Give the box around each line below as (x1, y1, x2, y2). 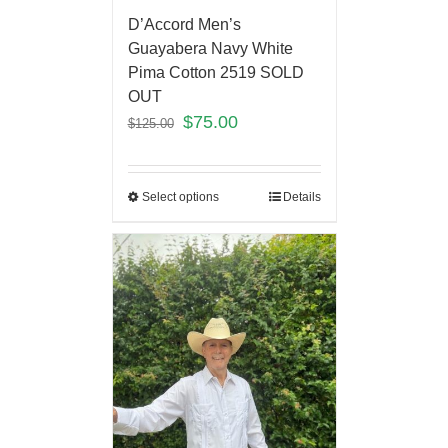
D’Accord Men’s (127, 15, 241, 33)
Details (282, 189, 321, 204)
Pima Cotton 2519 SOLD (127, 63, 304, 81)
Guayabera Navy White (127, 39, 293, 57)
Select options (141, 189, 219, 204)
